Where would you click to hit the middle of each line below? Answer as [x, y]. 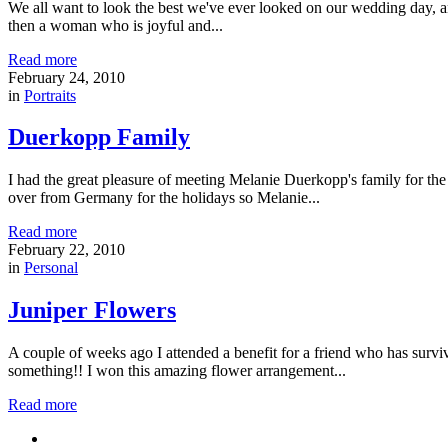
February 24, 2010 [66, 77]
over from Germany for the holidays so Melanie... [164, 198]
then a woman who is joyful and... [115, 25]
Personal [51, 268]
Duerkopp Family [99, 137]
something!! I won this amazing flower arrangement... [177, 371]
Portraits [50, 95]
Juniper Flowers [92, 310]
